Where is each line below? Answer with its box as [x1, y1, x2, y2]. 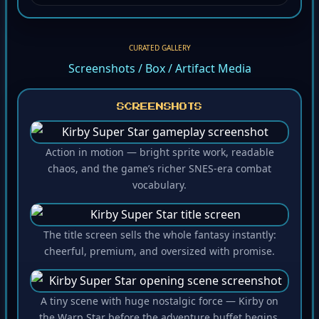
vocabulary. [132, 180, 187, 194]
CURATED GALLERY [128, 45, 191, 56]
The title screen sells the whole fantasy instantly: [43, 230, 276, 244]
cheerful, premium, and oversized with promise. [44, 246, 275, 261]
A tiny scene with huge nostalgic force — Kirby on [41, 296, 278, 310]
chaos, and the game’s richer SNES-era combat [48, 164, 271, 178]
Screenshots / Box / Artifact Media [68, 63, 251, 79]
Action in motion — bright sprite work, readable [45, 147, 274, 162]
